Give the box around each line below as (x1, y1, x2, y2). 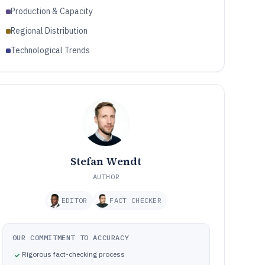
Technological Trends (10, 45, 90, 56)
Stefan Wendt (70, 154, 142, 169)
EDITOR (61, 196, 88, 205)
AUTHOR (92, 172, 120, 181)
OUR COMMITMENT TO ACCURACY (12, 233, 130, 242)
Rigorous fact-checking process (21, 250, 125, 258)
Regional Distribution (10, 25, 88, 36)
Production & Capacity (10, 6, 93, 17)
